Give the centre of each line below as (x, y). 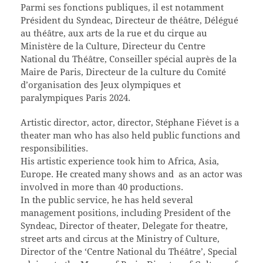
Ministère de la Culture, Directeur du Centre (113, 45)
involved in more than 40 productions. (102, 186)
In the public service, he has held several (107, 199)
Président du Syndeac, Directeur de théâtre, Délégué (129, 20)
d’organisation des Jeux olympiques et (101, 84)
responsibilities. (54, 148)
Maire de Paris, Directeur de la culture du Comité (123, 71)
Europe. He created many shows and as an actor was (131, 173)
